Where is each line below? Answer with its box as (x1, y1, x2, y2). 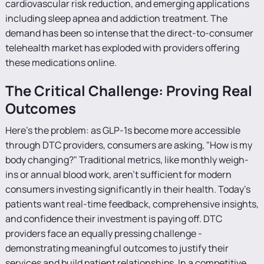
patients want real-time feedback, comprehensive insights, (5, 197, 259, 210)
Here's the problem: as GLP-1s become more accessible (5, 124, 240, 137)
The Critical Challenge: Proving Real (5, 81, 252, 100)
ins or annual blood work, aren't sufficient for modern (5, 168, 232, 181)
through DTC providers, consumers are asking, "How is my (5, 138, 252, 151)
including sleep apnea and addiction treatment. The (5, 12, 227, 25)
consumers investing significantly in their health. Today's (5, 183, 250, 196)
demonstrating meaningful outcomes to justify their (5, 242, 229, 255)
